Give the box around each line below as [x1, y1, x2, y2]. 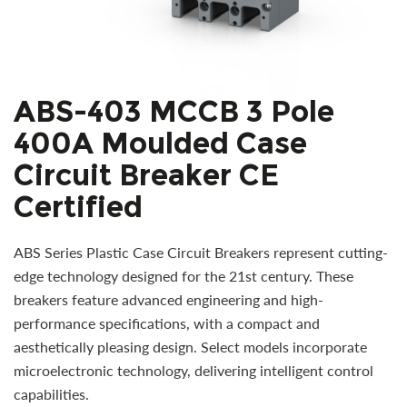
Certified [14, 189, 143, 225]
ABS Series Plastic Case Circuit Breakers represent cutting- [14, 243, 388, 262]
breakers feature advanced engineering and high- [14, 291, 323, 309]
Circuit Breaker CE [14, 157, 279, 194]
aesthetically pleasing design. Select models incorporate [14, 338, 367, 356]
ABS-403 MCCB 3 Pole [14, 94, 334, 130]
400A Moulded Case [14, 125, 307, 162]
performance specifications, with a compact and [14, 314, 320, 333]
